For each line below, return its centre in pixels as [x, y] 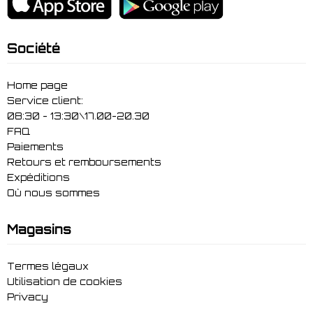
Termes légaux [48, 266]
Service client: [45, 100]
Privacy [28, 297]
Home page [37, 85]
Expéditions [38, 177]
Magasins [39, 229]
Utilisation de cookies [65, 281]
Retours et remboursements [84, 162]
